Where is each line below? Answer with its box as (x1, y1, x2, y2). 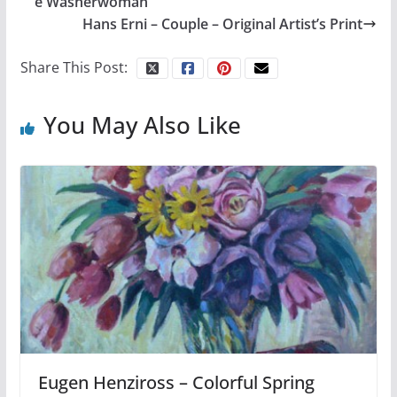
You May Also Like (43, 109, 241, 142)
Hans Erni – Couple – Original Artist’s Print (82, 14, 363, 35)
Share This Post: (19, 58, 128, 78)
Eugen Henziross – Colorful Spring (37, 370, 315, 394)
